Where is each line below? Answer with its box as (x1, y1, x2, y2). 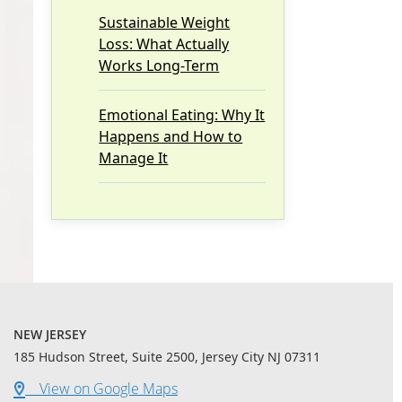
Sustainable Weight (99, 12, 231, 32)
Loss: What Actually (99, 33, 230, 54)
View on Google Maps (25, 378, 178, 398)
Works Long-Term (99, 55, 220, 75)
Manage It (99, 147, 169, 168)
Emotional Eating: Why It (99, 104, 266, 125)
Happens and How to (99, 126, 243, 146)
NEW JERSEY (13, 325, 86, 343)
